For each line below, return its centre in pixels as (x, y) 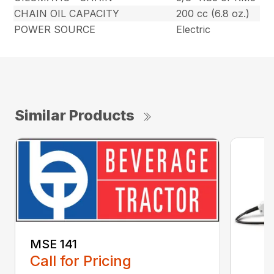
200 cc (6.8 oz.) (213, 14)
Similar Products (75, 116)
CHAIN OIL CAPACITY (67, 14)
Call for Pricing (81, 261)
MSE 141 (54, 244)
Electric (194, 30)
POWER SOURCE (55, 30)
